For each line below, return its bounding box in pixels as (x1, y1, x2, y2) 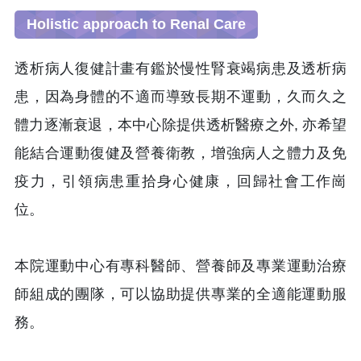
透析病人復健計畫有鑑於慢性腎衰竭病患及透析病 (15, 60, 346, 77)
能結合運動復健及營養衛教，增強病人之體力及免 (15, 145, 346, 162)
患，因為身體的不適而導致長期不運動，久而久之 (15, 89, 346, 106)
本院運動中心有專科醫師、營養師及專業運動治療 (15, 258, 346, 275)
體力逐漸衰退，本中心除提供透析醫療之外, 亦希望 (15, 117, 346, 134)
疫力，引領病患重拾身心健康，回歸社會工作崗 (15, 173, 346, 190)
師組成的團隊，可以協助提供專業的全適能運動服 (15, 286, 346, 303)
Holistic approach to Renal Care (27, 16, 246, 33)
